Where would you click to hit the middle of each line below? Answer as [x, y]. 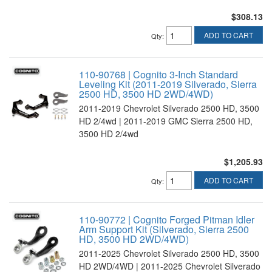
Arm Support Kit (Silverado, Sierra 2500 [164, 229]
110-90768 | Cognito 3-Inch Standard [158, 74]
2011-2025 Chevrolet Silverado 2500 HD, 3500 [169, 253]
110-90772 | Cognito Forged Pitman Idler [167, 219]
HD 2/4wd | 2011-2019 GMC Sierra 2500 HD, [166, 121]
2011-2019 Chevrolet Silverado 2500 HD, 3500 [169, 108]
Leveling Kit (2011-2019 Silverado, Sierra [168, 84]
